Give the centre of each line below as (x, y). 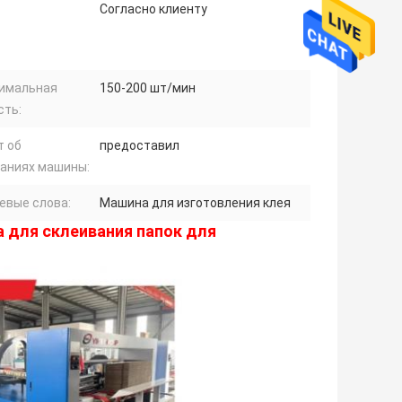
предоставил (140, 146)
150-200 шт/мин (148, 88)
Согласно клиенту (153, 9)
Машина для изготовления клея (195, 203)
